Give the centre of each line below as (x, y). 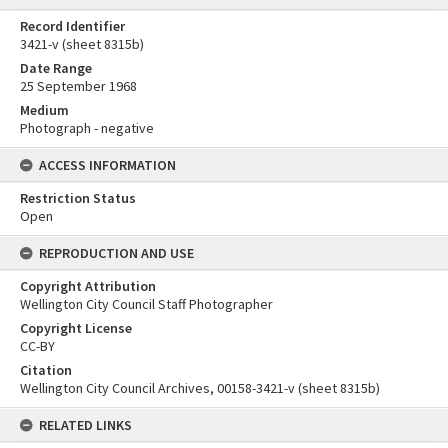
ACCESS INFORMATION (107, 165)
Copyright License (76, 328)
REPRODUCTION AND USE (116, 253)
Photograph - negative (87, 128)
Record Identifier (72, 26)
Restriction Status (78, 198)
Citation (46, 370)
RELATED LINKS (85, 425)
